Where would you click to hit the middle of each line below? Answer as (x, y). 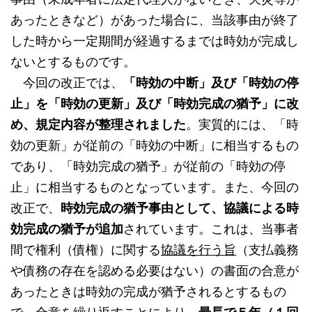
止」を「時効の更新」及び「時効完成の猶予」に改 (155, 104)
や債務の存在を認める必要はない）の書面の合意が (155, 271)
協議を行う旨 (198, 250)
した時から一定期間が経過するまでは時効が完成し (155, 41)
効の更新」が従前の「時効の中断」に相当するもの (155, 146)
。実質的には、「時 (242, 125)
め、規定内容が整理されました (98, 125)
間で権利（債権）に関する (86, 250)
